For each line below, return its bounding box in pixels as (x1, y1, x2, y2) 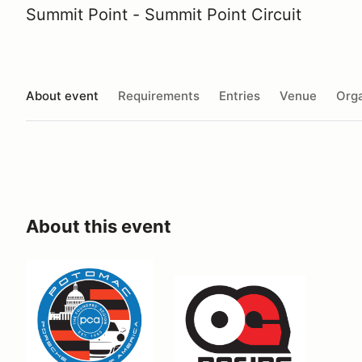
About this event (26, 216, 171, 237)
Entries (219, 87, 260, 103)
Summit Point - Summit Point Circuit (26, 5, 301, 24)
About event (26, 87, 99, 103)
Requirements (118, 87, 200, 103)
